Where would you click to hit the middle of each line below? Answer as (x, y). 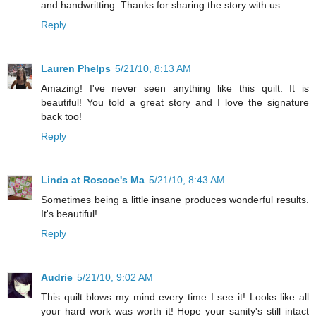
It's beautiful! (69, 214)
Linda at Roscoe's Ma (93, 180)
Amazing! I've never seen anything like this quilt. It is (175, 89)
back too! (61, 117)
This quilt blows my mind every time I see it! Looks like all (175, 297)
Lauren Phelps (76, 69)
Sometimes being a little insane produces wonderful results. (175, 200)
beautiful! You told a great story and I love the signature (175, 103)
